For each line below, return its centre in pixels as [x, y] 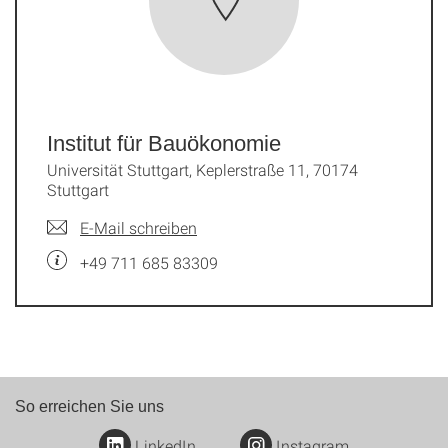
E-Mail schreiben [138, 227]
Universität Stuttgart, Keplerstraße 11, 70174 [202, 169]
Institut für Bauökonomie [164, 143]
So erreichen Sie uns [89, 406]
